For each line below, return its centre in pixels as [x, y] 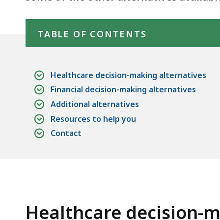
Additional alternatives [95, 104]
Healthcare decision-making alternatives [128, 75]
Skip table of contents [68, 14]
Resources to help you [93, 119]
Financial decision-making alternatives [123, 90]
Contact [66, 133]
